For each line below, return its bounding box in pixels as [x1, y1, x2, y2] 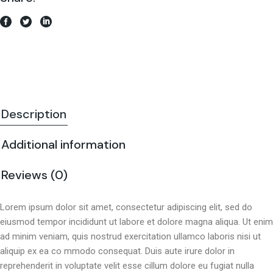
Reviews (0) [1, 167, 68, 183]
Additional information [1, 136, 126, 153]
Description [1, 106, 66, 122]
